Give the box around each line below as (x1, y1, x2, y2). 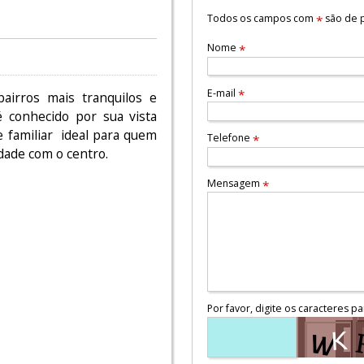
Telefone (206, 131, 253, 145)
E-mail (206, 85, 238, 100)
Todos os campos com (206, 11, 316, 25)
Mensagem (206, 175, 262, 190)
